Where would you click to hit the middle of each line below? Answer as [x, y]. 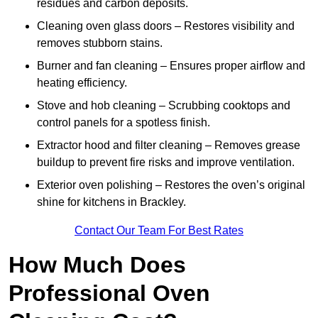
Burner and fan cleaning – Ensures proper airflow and [171, 66]
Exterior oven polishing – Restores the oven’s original [171, 185]
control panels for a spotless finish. [124, 123]
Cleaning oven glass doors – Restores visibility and [166, 26]
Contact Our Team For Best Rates [159, 231]
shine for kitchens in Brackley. [111, 202]
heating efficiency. [82, 83]
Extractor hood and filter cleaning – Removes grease [169, 146]
